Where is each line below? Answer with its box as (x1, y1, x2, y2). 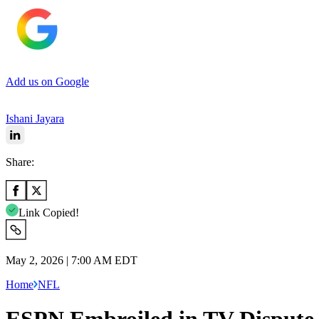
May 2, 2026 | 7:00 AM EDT (6, 253, 137, 266)
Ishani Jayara (6, 112, 64, 125)
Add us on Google (6, 75, 89, 88)
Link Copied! (19, 206, 79, 219)
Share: (6, 155, 34, 168)
